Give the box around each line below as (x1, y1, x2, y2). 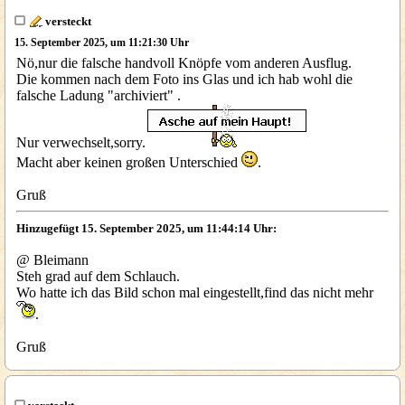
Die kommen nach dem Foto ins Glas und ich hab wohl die (16, 71, 353, 87)
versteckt (42, 14, 91, 28)
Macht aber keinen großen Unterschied (16, 155, 241, 170)
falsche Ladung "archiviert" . (16, 88, 181, 103)
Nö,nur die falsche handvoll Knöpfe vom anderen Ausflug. (16, 55, 352, 71)
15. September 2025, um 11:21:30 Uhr (14, 36, 189, 49)
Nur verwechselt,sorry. (16, 135, 146, 150)
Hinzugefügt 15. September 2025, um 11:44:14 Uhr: (16, 221, 277, 235)
